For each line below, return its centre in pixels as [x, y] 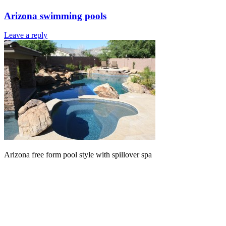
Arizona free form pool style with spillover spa [78, 155]
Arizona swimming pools [55, 16]
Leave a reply [26, 35]
